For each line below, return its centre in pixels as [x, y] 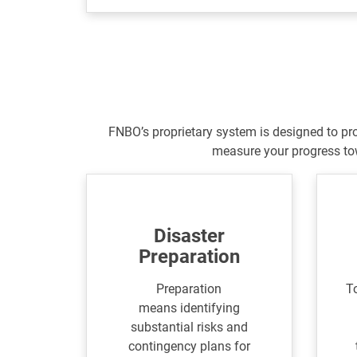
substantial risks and [189, 328]
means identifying [189, 308]
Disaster [189, 236]
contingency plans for [189, 347]
